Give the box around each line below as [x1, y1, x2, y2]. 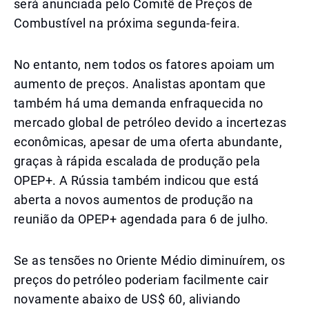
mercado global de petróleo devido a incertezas [14, 115, 287, 130]
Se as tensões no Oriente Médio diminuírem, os [14, 253, 286, 268]
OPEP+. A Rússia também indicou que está [14, 173, 259, 188]
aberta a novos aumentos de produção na [14, 192, 254, 207]
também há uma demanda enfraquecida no [14, 96, 263, 110]
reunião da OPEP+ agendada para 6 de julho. [14, 212, 269, 226]
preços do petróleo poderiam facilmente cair [14, 272, 269, 287]
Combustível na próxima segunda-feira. [14, 16, 241, 30]
